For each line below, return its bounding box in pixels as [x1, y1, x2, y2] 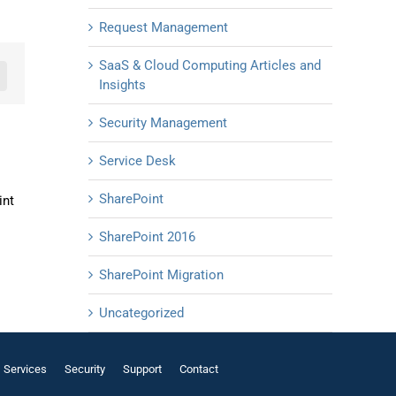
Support [122, 362, 162, 377]
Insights [99, 77, 146, 94]
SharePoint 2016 [99, 229, 195, 246]
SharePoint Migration [99, 267, 224, 284]
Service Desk [99, 153, 176, 170]
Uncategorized [99, 305, 184, 322]
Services [3, 362, 47, 377]
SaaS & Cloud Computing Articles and [99, 57, 321, 74]
